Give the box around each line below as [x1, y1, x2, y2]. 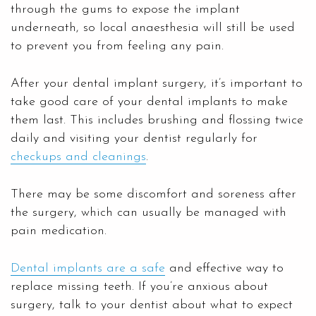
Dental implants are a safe [11, 261, 165, 275]
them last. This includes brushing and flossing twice [11, 113, 303, 127]
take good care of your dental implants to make [11, 95, 288, 109]
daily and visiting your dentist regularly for [11, 131, 257, 145]
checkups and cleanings [11, 150, 146, 164]
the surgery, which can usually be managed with [11, 205, 286, 219]
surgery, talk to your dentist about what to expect [11, 298, 293, 312]
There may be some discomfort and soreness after [11, 187, 296, 201]
